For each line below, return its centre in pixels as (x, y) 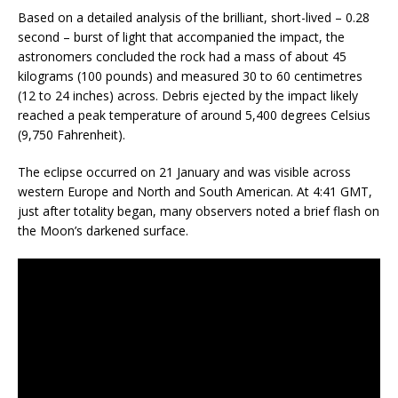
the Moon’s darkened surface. (103, 231)
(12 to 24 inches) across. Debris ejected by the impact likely (188, 96)
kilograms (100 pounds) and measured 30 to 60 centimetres (190, 76)
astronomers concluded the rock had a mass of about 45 (182, 57)
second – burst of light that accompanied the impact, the (181, 37)
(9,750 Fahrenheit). (72, 135)
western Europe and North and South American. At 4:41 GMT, (195, 192)
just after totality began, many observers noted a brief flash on (199, 211)
